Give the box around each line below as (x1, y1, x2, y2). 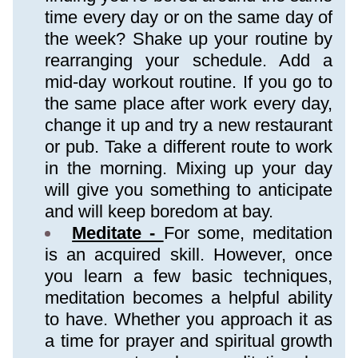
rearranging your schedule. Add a (45, 50, 332, 70)
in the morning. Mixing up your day (45, 158, 332, 178)
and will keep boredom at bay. (45, 201, 273, 221)
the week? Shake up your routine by (45, 29, 332, 49)
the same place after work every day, (45, 93, 332, 113)
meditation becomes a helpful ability (45, 288, 332, 308)
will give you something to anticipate (45, 180, 332, 200)
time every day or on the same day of (45, 7, 332, 27)
